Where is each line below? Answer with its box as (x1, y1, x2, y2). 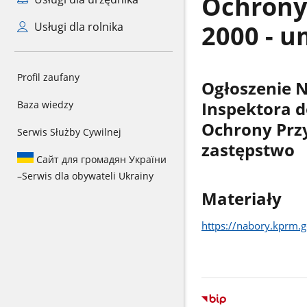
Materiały (201, 187, 282, 210)
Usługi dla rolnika (31, 19, 123, 34)
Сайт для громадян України (34, 153, 167, 166)
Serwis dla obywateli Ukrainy (22, 169, 153, 182)
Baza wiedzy (17, 98, 73, 111)
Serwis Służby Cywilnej (17, 125, 121, 138)
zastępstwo (201, 139, 295, 162)
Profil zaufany (17, 71, 79, 84)
